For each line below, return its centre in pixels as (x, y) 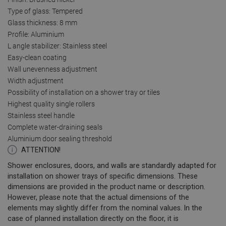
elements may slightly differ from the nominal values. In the (105, 208)
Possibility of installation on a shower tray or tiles (84, 92)
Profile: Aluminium (36, 34)
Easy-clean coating (37, 57)
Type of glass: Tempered (45, 11)
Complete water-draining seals (55, 127)
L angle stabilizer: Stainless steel (57, 46)
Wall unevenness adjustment (52, 69)
